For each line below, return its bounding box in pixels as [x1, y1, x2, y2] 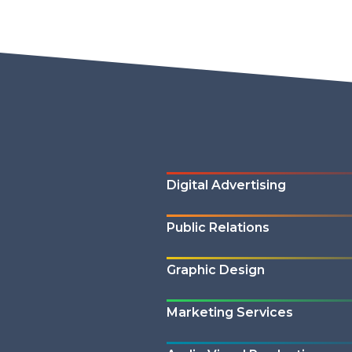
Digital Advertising [167, 178, 286, 193]
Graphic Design [167, 262, 265, 278]
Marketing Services [167, 305, 293, 321]
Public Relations [167, 220, 269, 236]
